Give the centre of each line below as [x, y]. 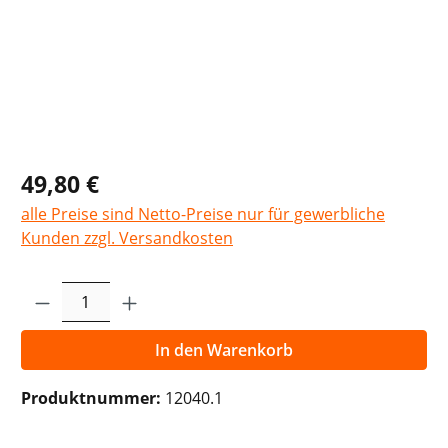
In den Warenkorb [224, 349]
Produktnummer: [93, 397]
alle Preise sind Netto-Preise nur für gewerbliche [203, 213]
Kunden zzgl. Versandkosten [127, 237]
